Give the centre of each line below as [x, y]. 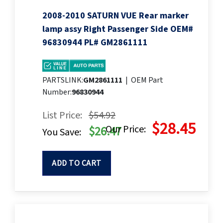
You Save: [62, 133]
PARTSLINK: [63, 80]
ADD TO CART [77, 164]
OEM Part [147, 80]
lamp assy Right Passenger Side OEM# [118, 29]
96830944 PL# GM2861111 [95, 43]
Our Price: [126, 130]
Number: [57, 92]
